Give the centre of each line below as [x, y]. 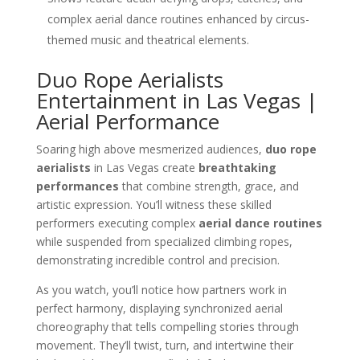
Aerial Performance [127, 121]
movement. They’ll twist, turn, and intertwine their [164, 345]
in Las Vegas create [144, 167]
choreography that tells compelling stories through [167, 326]
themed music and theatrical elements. [148, 39]
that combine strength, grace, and [209, 186]
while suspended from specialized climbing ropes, [164, 241]
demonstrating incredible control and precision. [157, 260]
